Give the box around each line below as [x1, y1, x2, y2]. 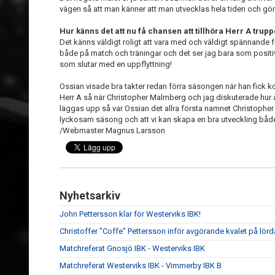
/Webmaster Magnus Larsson [60, 126, 167, 135]
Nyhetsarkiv [60, 189, 120, 202]
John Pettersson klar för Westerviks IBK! [60, 209, 201, 219]
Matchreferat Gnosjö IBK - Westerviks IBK [60, 244, 205, 253]
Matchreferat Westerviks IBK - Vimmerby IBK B [60, 261, 222, 270]
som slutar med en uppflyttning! [60, 60, 172, 69]
